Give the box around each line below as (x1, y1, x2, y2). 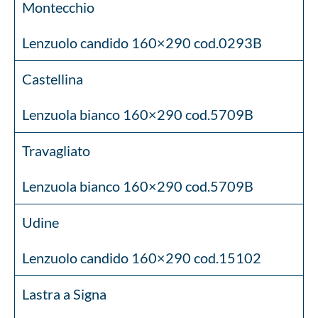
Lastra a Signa (22, 285, 106, 302)
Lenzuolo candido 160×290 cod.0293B (22, 34, 262, 51)
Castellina (22, 70, 83, 87)
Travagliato (22, 142, 90, 159)
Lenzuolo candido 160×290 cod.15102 (22, 249, 261, 266)
